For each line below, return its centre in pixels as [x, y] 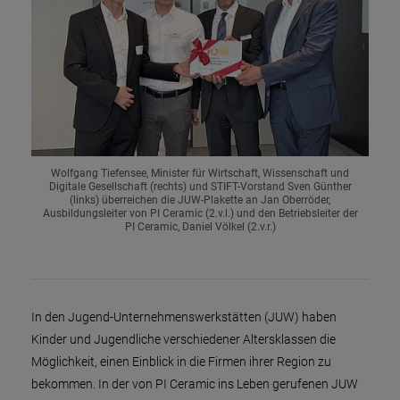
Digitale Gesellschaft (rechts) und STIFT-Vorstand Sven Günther [200, 187]
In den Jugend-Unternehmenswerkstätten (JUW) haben [184, 317]
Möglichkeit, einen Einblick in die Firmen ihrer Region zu [181, 362]
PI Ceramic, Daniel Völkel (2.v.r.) [200, 227]
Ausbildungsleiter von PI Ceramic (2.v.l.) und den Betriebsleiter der [200, 214]
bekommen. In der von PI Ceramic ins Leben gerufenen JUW [195, 384]
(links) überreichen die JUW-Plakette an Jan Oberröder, [200, 200]
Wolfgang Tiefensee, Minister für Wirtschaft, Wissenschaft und [200, 174]
